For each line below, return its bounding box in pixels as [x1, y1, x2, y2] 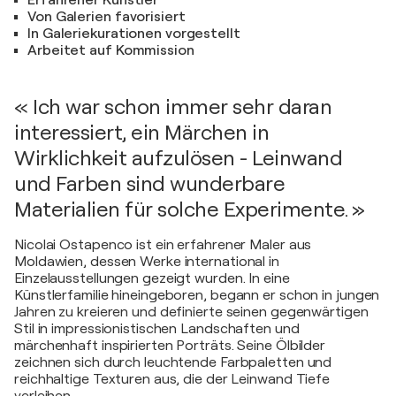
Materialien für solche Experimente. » [14, 197, 365, 222]
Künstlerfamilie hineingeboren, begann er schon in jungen [14, 287, 380, 303]
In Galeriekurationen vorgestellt [27, 26, 240, 42]
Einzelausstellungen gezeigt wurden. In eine [14, 270, 290, 286]
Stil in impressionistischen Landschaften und [14, 321, 300, 337]
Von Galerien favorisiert [27, 9, 186, 25]
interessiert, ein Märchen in [14, 120, 269, 145]
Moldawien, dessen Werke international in [14, 254, 279, 270]
